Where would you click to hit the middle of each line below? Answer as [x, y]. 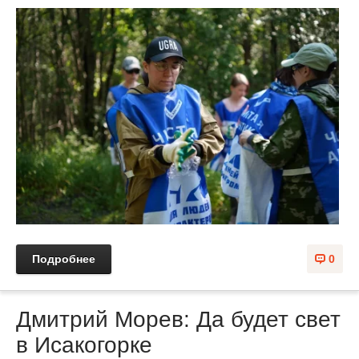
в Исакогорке [84, 345]
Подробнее [64, 258]
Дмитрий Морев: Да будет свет [178, 319]
